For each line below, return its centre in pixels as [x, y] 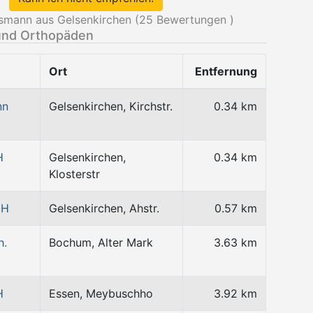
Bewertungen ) [194, 20]
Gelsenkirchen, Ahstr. [104, 208]
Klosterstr [74, 174]
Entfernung [226, 71]
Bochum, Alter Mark [101, 242]
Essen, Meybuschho [101, 293]
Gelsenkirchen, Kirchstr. [111, 106]
